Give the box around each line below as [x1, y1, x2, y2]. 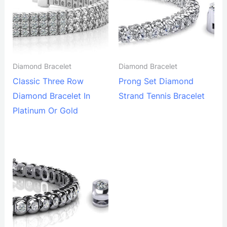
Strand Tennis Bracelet [119, 91, 205, 101]
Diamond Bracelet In [12, 91, 90, 101]
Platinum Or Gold [12, 105, 78, 116]
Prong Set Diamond [119, 76, 194, 87]
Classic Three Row [12, 76, 84, 87]
